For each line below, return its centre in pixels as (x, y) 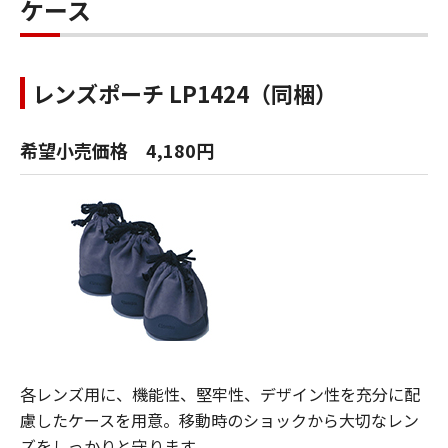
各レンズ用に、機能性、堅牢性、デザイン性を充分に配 (220, 394)
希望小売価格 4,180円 (117, 150)
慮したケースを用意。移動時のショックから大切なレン (219, 420)
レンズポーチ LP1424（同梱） (184, 93)
